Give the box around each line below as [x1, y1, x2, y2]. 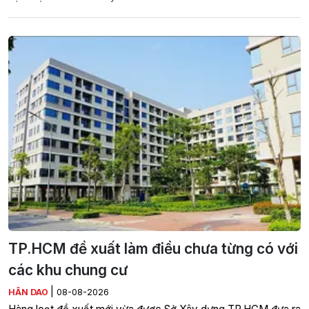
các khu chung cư [8, 261, 128, 279]
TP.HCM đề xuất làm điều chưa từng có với [8, 240, 298, 258]
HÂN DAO [8, 287, 50, 298]
